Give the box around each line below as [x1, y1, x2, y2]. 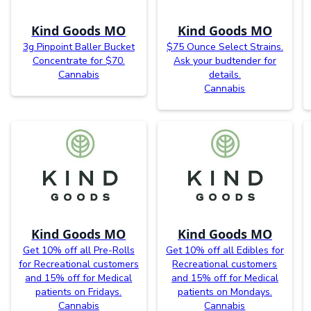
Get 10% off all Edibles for [165, 243, 284, 257]
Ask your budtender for [173, 54, 276, 68]
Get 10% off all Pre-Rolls [22, 243, 135, 257]
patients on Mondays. [177, 285, 272, 299]
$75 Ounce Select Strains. [166, 40, 283, 54]
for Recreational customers [18, 257, 139, 271]
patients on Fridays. [35, 285, 122, 299]
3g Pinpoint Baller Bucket [22, 40, 135, 54]
